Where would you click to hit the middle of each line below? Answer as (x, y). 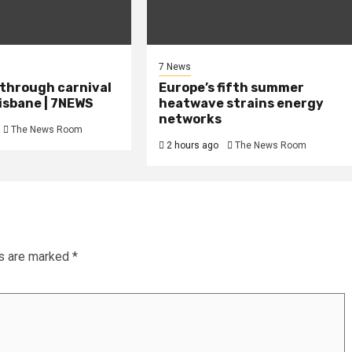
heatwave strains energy (242, 104)
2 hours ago (192, 146)
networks (191, 119)
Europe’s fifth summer (232, 88)
